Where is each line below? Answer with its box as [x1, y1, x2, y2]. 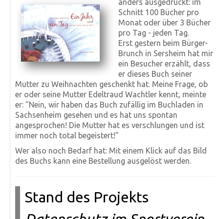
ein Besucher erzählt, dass [118, 59, 210, 68]
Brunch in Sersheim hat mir [118, 49, 213, 58]
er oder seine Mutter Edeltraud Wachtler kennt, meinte [15, 90, 206, 99]
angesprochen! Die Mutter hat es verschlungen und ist [15, 121, 204, 130]
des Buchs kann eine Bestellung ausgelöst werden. [15, 156, 191, 166]
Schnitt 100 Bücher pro [118, 8, 199, 17]
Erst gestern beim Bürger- [118, 39, 208, 48]
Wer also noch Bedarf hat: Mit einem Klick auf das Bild [15, 146, 207, 155]
